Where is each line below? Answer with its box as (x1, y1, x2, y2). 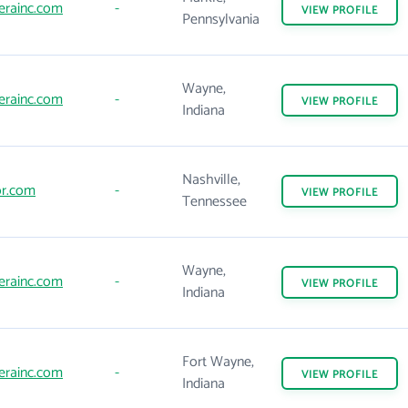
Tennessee (182, 189, 247, 214)
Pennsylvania (182, 7, 260, 32)
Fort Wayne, (182, 350, 254, 374)
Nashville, (182, 168, 240, 192)
